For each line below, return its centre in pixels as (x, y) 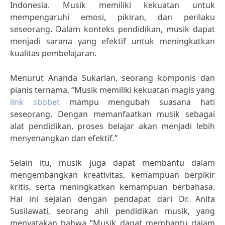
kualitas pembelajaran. (53, 53)
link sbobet (35, 102)
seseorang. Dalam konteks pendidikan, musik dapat (113, 29)
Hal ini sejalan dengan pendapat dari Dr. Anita (113, 199)
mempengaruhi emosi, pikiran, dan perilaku (113, 17)
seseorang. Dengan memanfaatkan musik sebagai (113, 114)
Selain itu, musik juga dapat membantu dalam (113, 163)
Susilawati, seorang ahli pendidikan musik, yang (113, 211)
